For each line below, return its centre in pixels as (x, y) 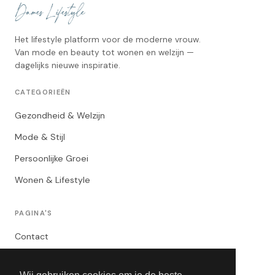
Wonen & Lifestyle (52, 180)
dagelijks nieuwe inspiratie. (68, 65)
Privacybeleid (42, 258)
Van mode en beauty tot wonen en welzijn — (104, 52)
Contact (32, 236)
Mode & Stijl (40, 137)
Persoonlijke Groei (52, 158)
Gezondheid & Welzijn (60, 115)
